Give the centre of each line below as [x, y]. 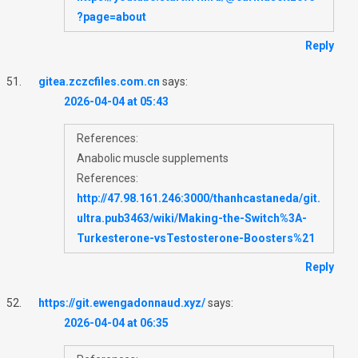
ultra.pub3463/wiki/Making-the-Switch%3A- [192, 218]
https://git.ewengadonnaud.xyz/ [122, 302]
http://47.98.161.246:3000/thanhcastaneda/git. [199, 198]
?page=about [111, 16]
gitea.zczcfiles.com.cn [99, 81]
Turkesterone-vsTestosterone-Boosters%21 [196, 238]
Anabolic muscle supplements [153, 158]
